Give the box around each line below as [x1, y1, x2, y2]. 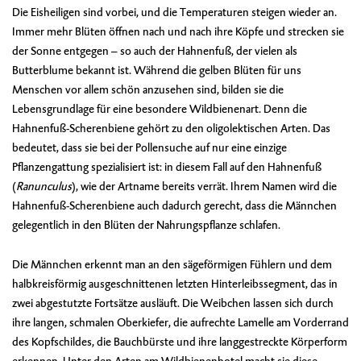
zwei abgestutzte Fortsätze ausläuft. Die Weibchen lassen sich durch [12, 296, 334, 310]
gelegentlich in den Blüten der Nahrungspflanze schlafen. [12, 218, 280, 232]
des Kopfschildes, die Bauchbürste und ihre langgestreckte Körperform [12, 334, 347, 349]
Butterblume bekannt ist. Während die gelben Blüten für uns [12, 63, 301, 77]
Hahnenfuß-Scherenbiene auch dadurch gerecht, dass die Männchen [12, 198, 337, 213]
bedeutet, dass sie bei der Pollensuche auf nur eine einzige [12, 140, 287, 155]
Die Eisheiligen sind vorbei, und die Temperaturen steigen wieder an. [12, 5, 337, 19]
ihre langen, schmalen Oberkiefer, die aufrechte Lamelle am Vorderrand [12, 315, 349, 330]
